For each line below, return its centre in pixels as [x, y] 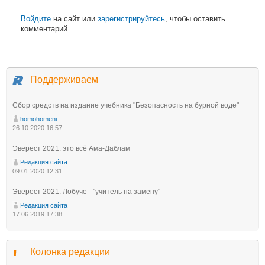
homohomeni [38, 119]
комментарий [44, 29]
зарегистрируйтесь [131, 19]
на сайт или [74, 19]
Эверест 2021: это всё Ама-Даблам [71, 148]
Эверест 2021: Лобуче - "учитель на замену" [86, 192]
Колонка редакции [70, 252]
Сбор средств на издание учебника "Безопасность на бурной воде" [126, 105]
